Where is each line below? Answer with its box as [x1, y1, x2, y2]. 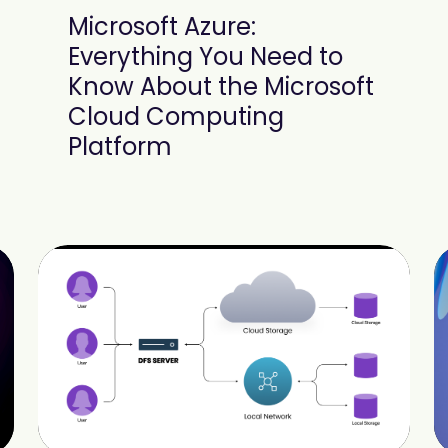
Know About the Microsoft [67, 70, 374, 103]
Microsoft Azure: [67, 10, 256, 43]
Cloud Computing [67, 100, 284, 133]
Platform [67, 130, 172, 163]
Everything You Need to [67, 40, 343, 73]
